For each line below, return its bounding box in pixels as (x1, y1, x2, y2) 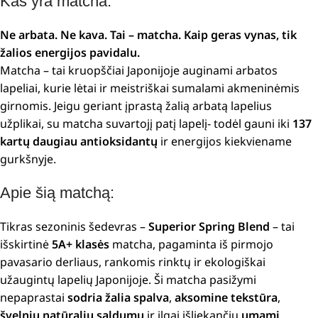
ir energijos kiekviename (160, 133, 292, 149)
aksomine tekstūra (175, 290, 278, 305)
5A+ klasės (52, 236, 109, 252)
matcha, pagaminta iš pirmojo (109, 236, 273, 252)
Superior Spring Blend (148, 219, 270, 234)
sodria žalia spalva (67, 290, 169, 305)
